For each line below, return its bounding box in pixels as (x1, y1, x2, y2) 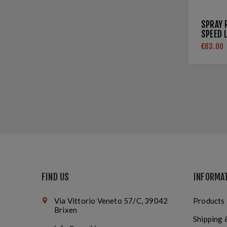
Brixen (54, 205, 78, 214)
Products (193, 196, 225, 205)
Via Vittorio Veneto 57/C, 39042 (54, 196, 168, 205)
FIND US (42, 171, 69, 182)
